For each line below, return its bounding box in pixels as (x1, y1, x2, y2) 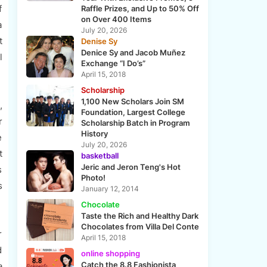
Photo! (80, 173, 105, 183)
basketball (80, 151, 119, 161)
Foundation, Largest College (80, 107, 185, 117)
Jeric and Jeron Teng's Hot (80, 162, 181, 172)
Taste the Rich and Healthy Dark (80, 211, 198, 221)
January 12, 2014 (80, 184, 139, 194)
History (80, 129, 108, 139)
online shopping (80, 249, 140, 259)
